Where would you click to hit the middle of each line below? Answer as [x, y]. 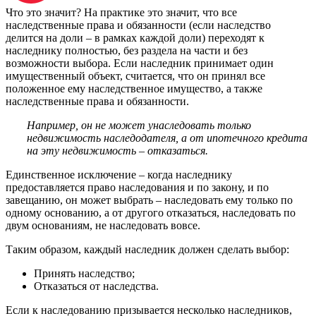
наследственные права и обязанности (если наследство [138, 25]
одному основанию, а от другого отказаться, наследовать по [151, 212]
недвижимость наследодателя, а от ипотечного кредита [167, 138]
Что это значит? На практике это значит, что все [121, 12]
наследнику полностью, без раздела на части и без [127, 50]
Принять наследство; [84, 273]
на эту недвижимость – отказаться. [117, 150]
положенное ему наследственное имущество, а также [134, 88]
